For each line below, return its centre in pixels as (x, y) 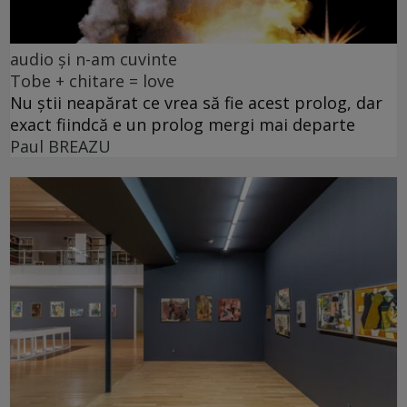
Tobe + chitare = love (92, 81)
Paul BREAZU (60, 147)
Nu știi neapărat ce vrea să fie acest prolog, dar (196, 103)
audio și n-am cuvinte (94, 60)
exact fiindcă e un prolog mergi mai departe (183, 125)
